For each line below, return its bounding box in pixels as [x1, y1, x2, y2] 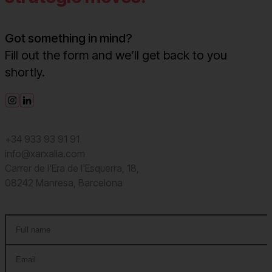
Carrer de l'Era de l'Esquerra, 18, [5, 161, 139, 174]
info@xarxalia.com [5, 147, 85, 160]
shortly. [5, 64, 45, 80]
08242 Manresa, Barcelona [5, 176, 123, 189]
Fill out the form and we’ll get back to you [5, 47, 227, 63]
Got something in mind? [5, 30, 132, 46]
